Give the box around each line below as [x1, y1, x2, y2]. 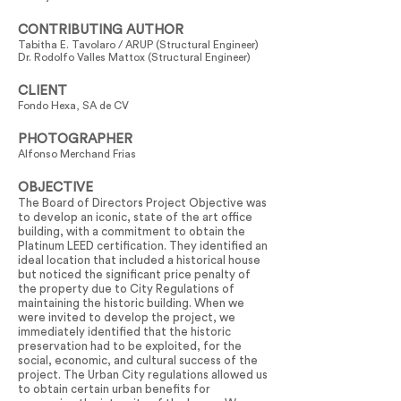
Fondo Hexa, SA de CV [18, 100, 129, 111]
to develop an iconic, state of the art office [18, 211, 252, 223]
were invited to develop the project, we [18, 311, 235, 323]
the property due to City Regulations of [18, 283, 235, 294]
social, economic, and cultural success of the [18, 354, 258, 366]
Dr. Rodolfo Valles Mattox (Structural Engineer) [18, 52, 251, 63]
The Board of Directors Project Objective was [18, 197, 267, 209]
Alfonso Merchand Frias [18, 149, 136, 159]
